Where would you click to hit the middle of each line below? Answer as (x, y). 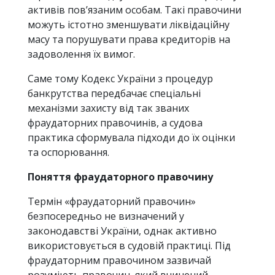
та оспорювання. (68, 153)
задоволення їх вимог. (81, 54)
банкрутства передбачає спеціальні (114, 94)
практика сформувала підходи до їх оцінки (131, 138)
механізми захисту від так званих (108, 108)
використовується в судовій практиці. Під (129, 246)
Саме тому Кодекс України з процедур (120, 79)
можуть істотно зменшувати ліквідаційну (129, 25)
